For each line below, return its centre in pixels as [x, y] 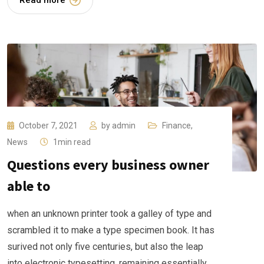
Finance [176, 125]
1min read [72, 142]
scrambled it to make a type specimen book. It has [111, 230]
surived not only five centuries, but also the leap [105, 246]
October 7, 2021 [49, 125]
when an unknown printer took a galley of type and [109, 213]
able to [29, 186]
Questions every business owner [108, 164]
